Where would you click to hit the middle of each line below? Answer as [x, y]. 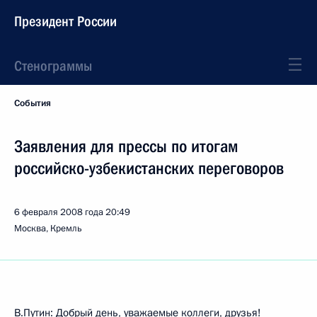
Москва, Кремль [48, 229]
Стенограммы [53, 66]
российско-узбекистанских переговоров [149, 168]
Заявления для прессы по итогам [126, 146]
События [33, 103]
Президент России [65, 21]
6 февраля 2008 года [59, 212]
